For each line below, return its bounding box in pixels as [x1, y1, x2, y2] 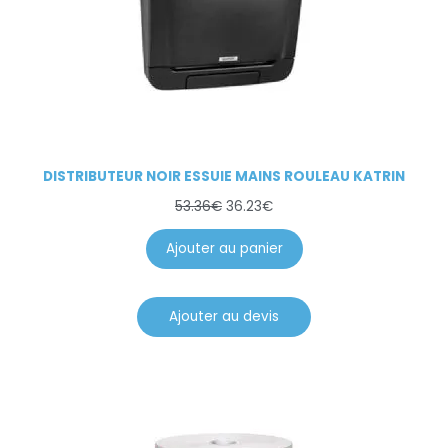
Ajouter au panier [165, 239, 283, 259]
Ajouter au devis [169, 307, 279, 327]
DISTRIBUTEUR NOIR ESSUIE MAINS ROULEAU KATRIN [43, 167, 405, 187]
